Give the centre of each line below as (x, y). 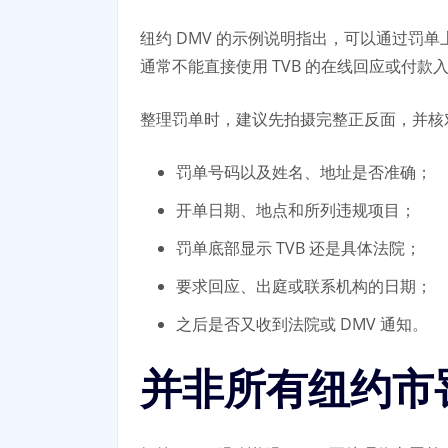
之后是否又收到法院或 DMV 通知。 (302, 323)
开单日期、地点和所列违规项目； (296, 209)
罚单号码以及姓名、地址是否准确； (304, 171)
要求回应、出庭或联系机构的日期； (304, 285)
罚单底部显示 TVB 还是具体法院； (298, 247)
